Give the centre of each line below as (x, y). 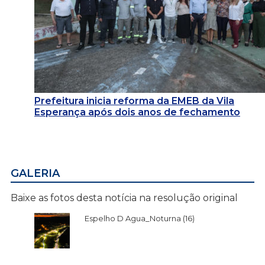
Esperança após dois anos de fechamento (137, 112)
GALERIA (35, 173)
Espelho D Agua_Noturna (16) (140, 218)
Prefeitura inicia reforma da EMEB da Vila (134, 101)
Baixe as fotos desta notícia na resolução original (124, 198)
